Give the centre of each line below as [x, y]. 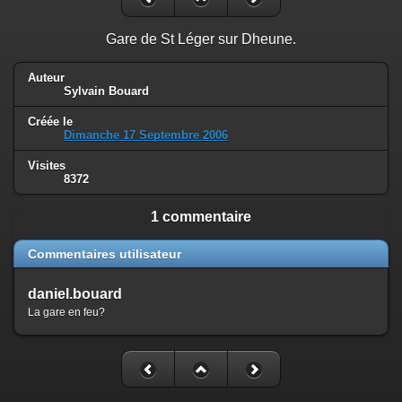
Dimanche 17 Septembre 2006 [146, 135]
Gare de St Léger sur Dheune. [201, 39]
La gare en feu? [66, 312]
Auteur [46, 77]
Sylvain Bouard [106, 91]
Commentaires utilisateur [105, 253]
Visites [47, 165]
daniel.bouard [75, 294]
